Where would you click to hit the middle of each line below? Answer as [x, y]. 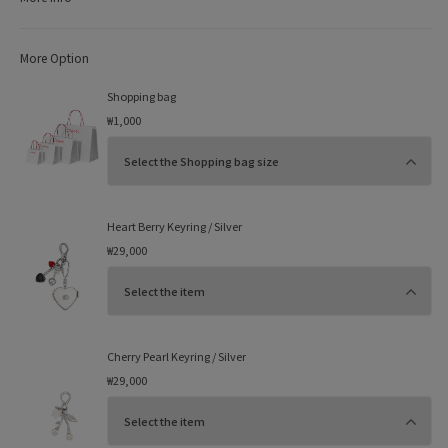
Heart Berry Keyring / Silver [174, 226]
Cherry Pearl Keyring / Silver [176, 356]
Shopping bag [141, 96]
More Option [54, 58]
